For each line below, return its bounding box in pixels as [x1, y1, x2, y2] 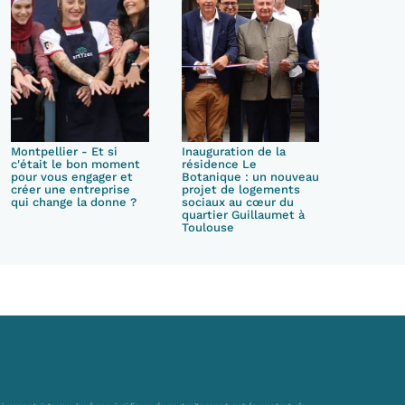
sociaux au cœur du [181, 195, 294, 209]
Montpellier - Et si [11, 145, 118, 158]
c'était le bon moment [11, 157, 141, 171]
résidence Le [181, 157, 257, 171]
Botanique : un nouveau [181, 170, 319, 184]
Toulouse [181, 221, 234, 234]
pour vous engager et [11, 170, 134, 184]
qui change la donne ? [11, 195, 137, 209]
